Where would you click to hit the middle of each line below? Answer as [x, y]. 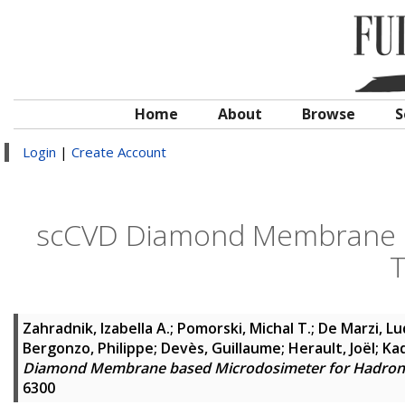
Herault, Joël [332, 348]
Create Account [119, 152]
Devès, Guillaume [221, 348]
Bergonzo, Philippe [88, 348]
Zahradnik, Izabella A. [96, 328]
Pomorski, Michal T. [244, 328]
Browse [329, 114]
